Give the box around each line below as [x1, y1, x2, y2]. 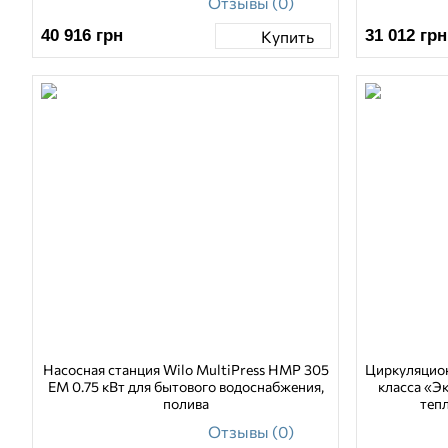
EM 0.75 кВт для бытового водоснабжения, [47, 378, 324, 396]
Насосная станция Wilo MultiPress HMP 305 [42, 361, 329, 379]
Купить [260, 26, 314, 46]
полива [162, 395, 209, 413]
